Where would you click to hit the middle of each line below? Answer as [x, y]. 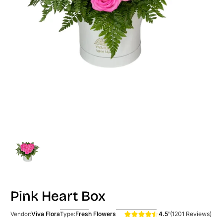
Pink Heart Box [58, 196]
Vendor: [21, 214]
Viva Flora [46, 214]
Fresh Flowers [96, 214]
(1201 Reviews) [191, 214]
